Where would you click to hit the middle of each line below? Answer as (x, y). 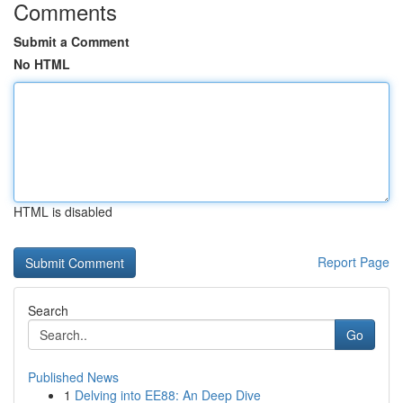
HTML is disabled (63, 211)
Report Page (354, 262)
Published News (73, 377)
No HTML (42, 64)
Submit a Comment (72, 41)
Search (48, 310)
